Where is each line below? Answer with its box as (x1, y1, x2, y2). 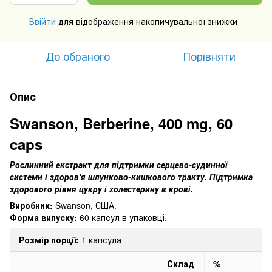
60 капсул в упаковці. (77, 211, 167, 223)
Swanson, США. (53, 199, 117, 211)
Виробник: (10, 199, 53, 211)
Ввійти (29, 15, 56, 27)
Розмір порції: (19, 233, 79, 246)
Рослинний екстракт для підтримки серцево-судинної (10, 158, 228, 171)
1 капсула (79, 233, 121, 246)
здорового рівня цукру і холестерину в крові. (10, 182, 193, 195)
